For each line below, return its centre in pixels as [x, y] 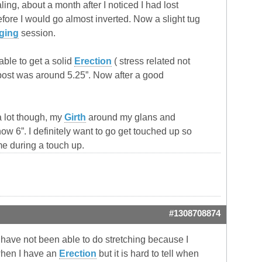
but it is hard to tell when [148, 254]
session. [37, 33]
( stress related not [151, 61]
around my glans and [131, 118]
